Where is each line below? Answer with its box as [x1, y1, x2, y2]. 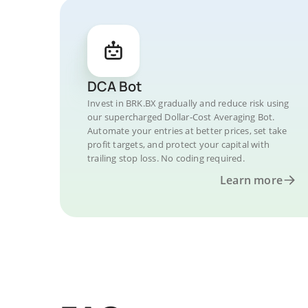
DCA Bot [87, 77, 142, 96]
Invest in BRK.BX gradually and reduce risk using [87, 97, 289, 109]
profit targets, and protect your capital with [87, 138, 269, 151]
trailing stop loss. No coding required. [87, 152, 245, 164]
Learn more [220, 173, 283, 188]
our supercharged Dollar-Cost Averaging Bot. [87, 111, 275, 123]
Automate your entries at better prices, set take [87, 124, 287, 137]
